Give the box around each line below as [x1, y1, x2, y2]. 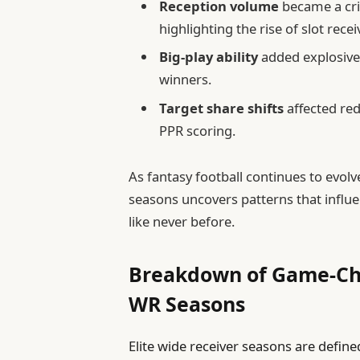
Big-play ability [159, 47, 259, 67]
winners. [159, 70, 212, 89]
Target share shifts [159, 98, 284, 117]
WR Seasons [129, 290, 246, 318]
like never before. [129, 211, 235, 231]
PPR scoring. [159, 121, 236, 140]
